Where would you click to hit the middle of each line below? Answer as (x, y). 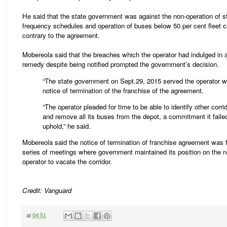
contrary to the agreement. (61, 35)
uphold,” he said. (67, 126)
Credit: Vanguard (47, 190)
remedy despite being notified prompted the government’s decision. (121, 64)
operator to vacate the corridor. (67, 161)
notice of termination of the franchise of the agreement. (123, 90)
